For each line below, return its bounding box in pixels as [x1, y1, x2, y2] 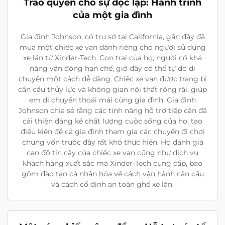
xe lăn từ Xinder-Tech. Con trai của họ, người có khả [23, 53, 202, 63]
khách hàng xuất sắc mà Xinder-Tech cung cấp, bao [23, 159, 202, 168]
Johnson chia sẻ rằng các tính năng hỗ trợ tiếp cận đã [18, 106, 207, 116]
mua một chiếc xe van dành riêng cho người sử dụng [19, 43, 206, 52]
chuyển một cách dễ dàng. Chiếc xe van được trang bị [18, 74, 207, 84]
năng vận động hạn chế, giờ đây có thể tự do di [30, 64, 195, 73]
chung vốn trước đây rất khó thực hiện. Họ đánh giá [22, 138, 203, 147]
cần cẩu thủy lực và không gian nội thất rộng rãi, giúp [18, 85, 207, 94]
